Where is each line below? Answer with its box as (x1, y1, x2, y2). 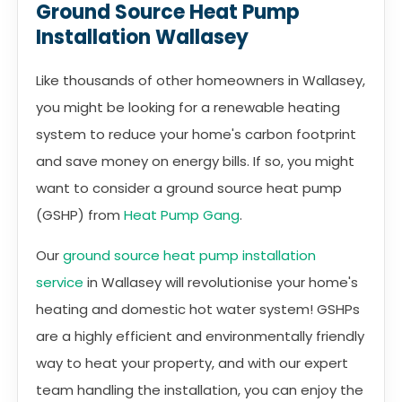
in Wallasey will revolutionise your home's (83, 273, 358, 292)
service (36, 273, 83, 292)
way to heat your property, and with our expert (36, 354, 348, 372)
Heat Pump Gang (124, 205, 240, 224)
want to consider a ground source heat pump (36, 179, 342, 197)
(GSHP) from (36, 205, 124, 224)
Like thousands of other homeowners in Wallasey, (36, 71, 365, 90)
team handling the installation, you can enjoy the (36, 380, 363, 399)
